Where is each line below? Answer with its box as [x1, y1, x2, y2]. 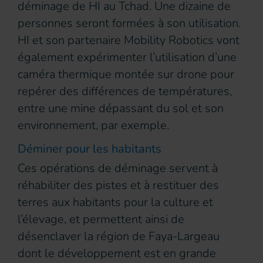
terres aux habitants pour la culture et [18, 194, 213, 211]
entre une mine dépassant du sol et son [18, 100, 224, 117]
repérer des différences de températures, [18, 83, 232, 100]
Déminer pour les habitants [18, 141, 161, 157]
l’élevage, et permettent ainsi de [18, 211, 184, 228]
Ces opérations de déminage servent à [18, 160, 218, 177]
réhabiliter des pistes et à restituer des [18, 177, 219, 194]
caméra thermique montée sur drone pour [18, 66, 234, 83]
